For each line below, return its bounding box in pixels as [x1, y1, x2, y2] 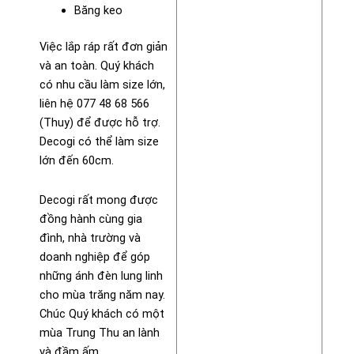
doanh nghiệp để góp [40, 249, 150, 264]
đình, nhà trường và [40, 230, 141, 245]
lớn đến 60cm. [40, 153, 114, 168]
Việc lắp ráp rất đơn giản [40, 40, 168, 55]
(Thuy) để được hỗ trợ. [40, 115, 160, 130]
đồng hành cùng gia [40, 211, 142, 226]
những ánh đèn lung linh [40, 268, 163, 283]
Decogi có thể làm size [40, 134, 159, 149]
